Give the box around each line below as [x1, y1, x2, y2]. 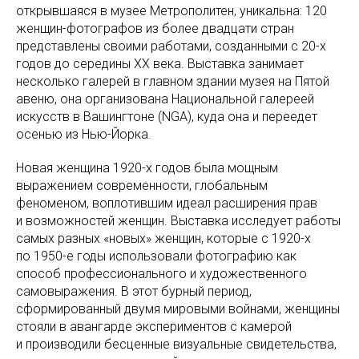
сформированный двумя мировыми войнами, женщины [16, 301, 340, 317]
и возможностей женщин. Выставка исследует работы [16, 213, 341, 228]
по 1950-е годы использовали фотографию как [16, 248, 296, 264]
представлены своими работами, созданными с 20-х [16, 38, 326, 54]
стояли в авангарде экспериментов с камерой [16, 319, 292, 334]
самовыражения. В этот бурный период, [16, 284, 252, 299]
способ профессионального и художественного [16, 266, 307, 281]
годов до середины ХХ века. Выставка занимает [16, 56, 304, 71]
